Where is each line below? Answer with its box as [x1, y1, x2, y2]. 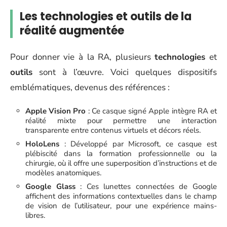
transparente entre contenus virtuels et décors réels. [25, 125, 201, 135]
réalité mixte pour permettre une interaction [25, 116, 217, 126]
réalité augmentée [20, 23, 124, 39]
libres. [25, 210, 45, 220]
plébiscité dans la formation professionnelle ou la [25, 148, 217, 159]
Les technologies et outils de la [20, 9, 192, 24]
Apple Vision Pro [25, 106, 86, 116]
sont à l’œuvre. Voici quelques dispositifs [32, 66, 217, 78]
